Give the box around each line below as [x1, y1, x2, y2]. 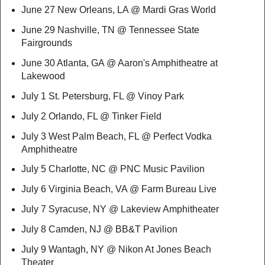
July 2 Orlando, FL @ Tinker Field [21, 111, 161, 121]
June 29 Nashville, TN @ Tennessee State [21, 25, 199, 35]
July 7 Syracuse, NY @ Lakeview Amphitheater [21, 204, 233, 215]
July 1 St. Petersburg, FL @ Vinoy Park [21, 91, 184, 101]
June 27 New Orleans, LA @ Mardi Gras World [21, 5, 230, 15]
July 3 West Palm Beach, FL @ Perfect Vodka [21, 131, 212, 141]
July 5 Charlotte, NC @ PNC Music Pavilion [21, 164, 205, 174]
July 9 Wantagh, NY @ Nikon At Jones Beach [21, 244, 211, 254]
